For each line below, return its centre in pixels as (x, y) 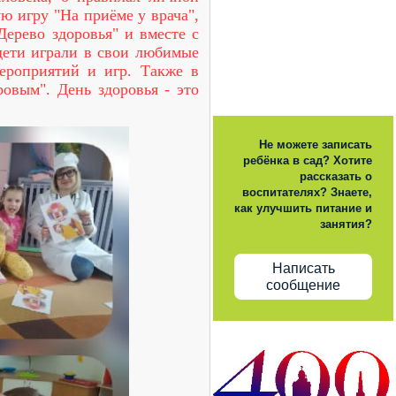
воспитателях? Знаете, (307, 192)
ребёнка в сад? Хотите (308, 160)
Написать (303, 268)
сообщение (303, 285)
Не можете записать (316, 145)
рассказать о (336, 176)
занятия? (346, 224)
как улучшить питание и (303, 208)
